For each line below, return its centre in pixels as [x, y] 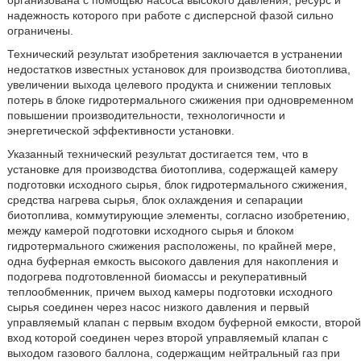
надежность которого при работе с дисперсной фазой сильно [170, 15]
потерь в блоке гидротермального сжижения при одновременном [180, 100]
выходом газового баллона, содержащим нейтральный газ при [173, 353]
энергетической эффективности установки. [120, 131]
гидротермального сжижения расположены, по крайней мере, [171, 246]
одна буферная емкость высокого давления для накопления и [172, 261]
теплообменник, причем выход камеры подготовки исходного [170, 292]
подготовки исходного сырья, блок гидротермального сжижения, [177, 185]
